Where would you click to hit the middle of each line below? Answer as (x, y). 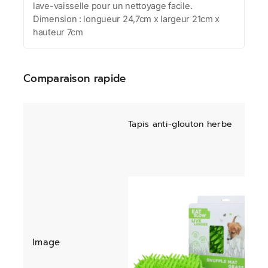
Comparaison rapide (75, 78)
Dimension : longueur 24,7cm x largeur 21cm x (127, 19)
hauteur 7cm (58, 32)
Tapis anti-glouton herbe (180, 124)
